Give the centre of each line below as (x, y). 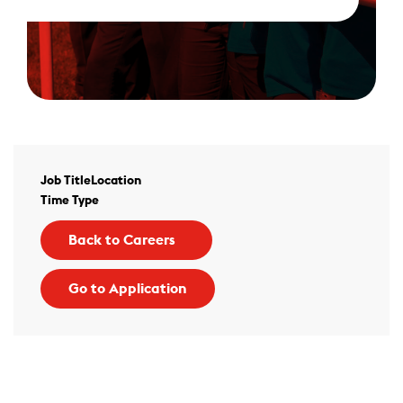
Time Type (70, 201)
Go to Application (128, 289)
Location (116, 181)
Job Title (66, 181)
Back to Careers (122, 240)
